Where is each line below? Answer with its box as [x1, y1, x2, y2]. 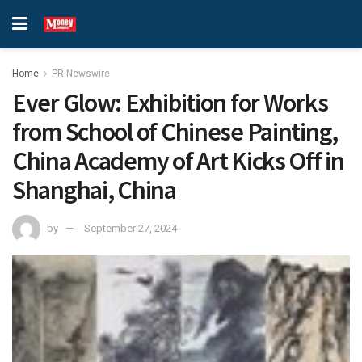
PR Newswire [52, 68, 110, 79]
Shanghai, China [12, 174, 176, 206]
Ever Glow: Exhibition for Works [12, 86, 328, 119]
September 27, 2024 [84, 221, 177, 234]
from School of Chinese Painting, [12, 116, 339, 148]
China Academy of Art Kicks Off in [12, 145, 344, 177]
